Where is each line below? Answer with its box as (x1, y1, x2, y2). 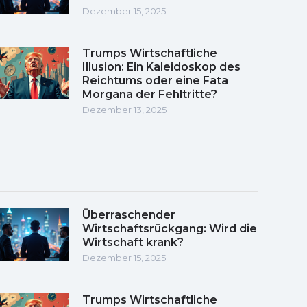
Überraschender (82, 208, 175, 221)
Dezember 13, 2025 (82, 103, 167, 115)
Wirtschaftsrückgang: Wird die (82, 221, 257, 235)
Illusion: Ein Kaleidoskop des (82, 60, 241, 73)
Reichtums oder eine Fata (82, 73, 228, 87)
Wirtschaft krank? (82, 235, 184, 249)
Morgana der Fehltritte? (82, 87, 217, 101)
